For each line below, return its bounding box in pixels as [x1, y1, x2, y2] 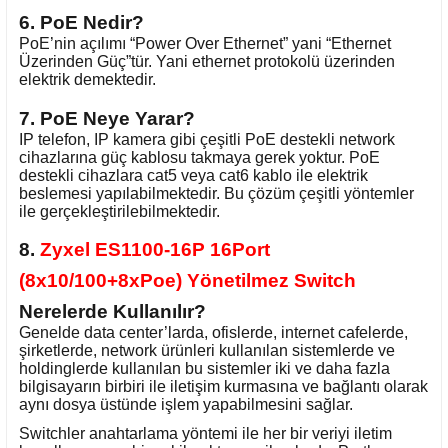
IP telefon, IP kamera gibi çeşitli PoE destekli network [19, 130, 395, 148]
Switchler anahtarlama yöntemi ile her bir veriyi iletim [19, 424, 392, 442]
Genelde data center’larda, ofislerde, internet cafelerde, [19, 324, 408, 342]
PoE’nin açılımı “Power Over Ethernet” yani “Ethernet [19, 34, 391, 52]
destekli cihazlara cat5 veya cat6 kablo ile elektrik [19, 166, 368, 184]
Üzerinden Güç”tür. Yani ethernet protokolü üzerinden [19, 52, 395, 70]
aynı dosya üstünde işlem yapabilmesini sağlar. [19, 396, 353, 414]
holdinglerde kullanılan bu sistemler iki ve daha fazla [19, 360, 390, 378]
